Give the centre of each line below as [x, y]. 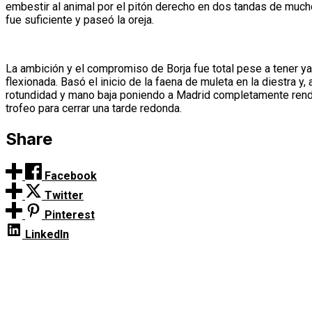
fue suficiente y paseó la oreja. [80, 20]
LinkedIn [47, 235]
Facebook [71, 176]
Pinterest [70, 215]
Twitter [64, 196]
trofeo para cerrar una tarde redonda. [95, 109]
